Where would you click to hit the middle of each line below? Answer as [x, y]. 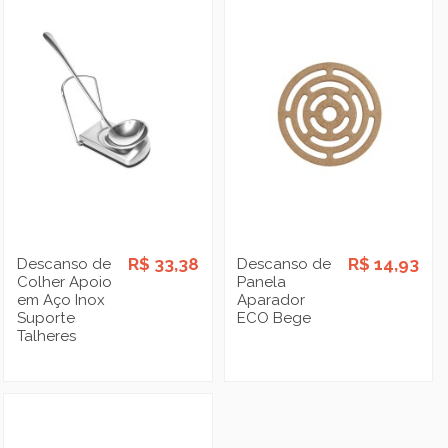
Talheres [47, 335]
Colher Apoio [65, 281]
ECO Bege [274, 317]
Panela [262, 281]
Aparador [271, 299]
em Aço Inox [61, 299]
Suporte [46, 317]
